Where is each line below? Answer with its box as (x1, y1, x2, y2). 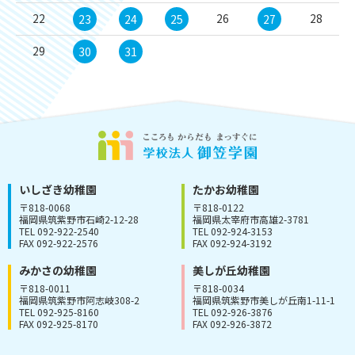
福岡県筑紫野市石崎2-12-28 (19, 212, 139, 226)
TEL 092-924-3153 (193, 223, 282, 238)
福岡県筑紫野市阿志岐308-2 (19, 292, 139, 307)
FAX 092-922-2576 (19, 235, 98, 250)
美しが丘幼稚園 (193, 261, 270, 278)
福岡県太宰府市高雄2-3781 (193, 212, 309, 226)
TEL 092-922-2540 (19, 223, 109, 238)
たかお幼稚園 (193, 181, 259, 197)
